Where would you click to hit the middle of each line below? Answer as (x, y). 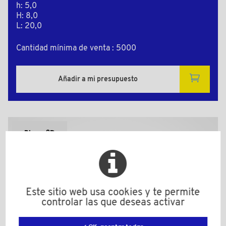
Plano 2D (40, 133)
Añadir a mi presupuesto (98, 79)
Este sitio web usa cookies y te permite (113, 193)
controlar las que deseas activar (113, 203)
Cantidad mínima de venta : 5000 (76, 49)
